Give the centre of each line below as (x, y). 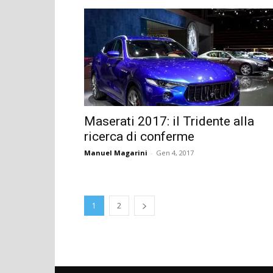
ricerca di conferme (139, 136)
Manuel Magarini (116, 152)
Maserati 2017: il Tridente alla (169, 121)
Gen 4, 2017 (175, 152)
